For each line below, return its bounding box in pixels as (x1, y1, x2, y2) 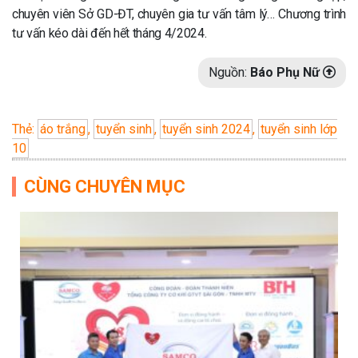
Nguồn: (209, 65, 250, 81)
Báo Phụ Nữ (250, 65, 320, 81)
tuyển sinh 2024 (162, 121, 250, 137)
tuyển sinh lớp (261, 121, 337, 137)
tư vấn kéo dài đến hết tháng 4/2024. (12, 26, 207, 42)
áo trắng (40, 121, 86, 137)
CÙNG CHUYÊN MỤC (24, 177, 185, 197)
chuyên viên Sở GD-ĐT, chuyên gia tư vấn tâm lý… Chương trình (12, 6, 346, 22)
